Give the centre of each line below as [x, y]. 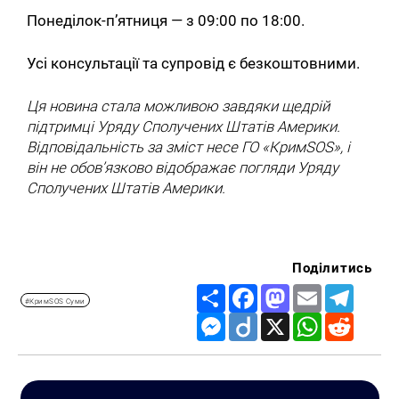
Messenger [259, 321]
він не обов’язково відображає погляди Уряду [183, 168]
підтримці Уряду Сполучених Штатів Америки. [184, 127]
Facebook [287, 293]
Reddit [374, 321]
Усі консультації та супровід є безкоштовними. [195, 64]
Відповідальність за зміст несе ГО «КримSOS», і [189, 147]
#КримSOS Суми [55, 301]
